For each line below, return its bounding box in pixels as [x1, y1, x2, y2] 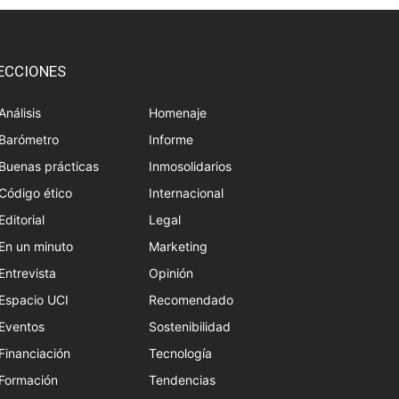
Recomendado [149, 292, 233, 308]
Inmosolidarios [149, 159, 232, 175]
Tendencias [149, 372, 216, 388]
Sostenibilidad [149, 319, 231, 335]
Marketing [149, 239, 208, 255]
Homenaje [149, 105, 207, 121]
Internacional [149, 185, 224, 201]
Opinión [149, 265, 193, 281]
